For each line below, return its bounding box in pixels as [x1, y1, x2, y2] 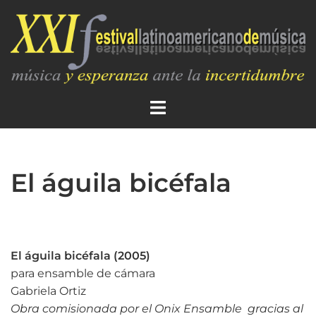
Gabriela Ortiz [11, 284, 86, 298]
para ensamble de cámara [11, 266, 155, 280]
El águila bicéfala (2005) [11, 248, 150, 262]
